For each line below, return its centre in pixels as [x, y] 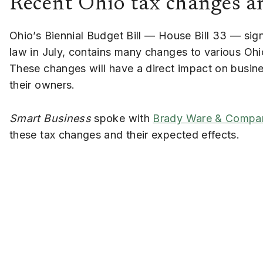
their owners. [42, 85]
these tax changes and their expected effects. [125, 134]
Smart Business [50, 118]
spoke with [122, 118]
